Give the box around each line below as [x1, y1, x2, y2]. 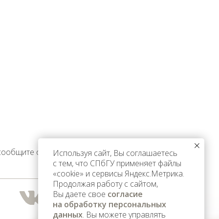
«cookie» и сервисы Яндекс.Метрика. [53, 168, 184, 179]
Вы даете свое [53, 189, 108, 200]
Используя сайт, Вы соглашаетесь [53, 148, 177, 159]
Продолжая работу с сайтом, [53, 178, 158, 190]
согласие [108, 189, 143, 200]
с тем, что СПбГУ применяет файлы [53, 158, 181, 169]
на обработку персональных [53, 199, 166, 210]
